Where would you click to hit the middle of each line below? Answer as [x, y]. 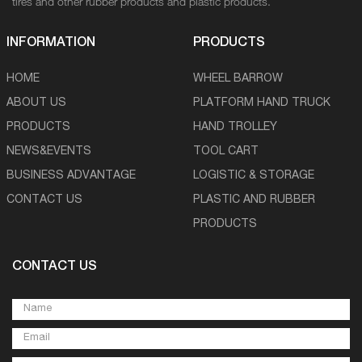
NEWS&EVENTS [48, 152]
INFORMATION [51, 44]
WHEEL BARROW [238, 79]
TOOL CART [226, 152]
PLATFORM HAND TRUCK [262, 103]
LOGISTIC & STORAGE [254, 176]
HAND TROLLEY [235, 128]
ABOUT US [36, 103]
